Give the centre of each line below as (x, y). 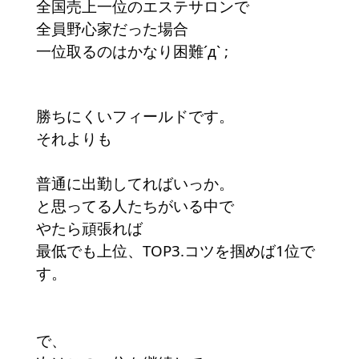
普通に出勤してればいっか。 (135, 184)
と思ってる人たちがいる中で (135, 206)
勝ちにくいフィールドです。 (135, 116)
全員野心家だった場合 (112, 29)
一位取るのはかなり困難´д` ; (132, 51)
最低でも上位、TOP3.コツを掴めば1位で (175, 251)
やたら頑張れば (89, 228)
